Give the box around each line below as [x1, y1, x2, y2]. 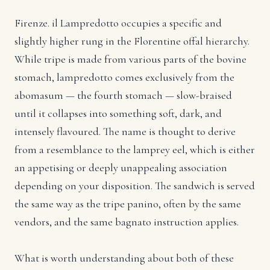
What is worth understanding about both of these [14, 251, 234, 265]
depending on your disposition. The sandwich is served [14, 179, 255, 193]
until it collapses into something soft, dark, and [14, 107, 222, 121]
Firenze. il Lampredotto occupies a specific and [14, 16, 222, 30]
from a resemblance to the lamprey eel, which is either [14, 143, 255, 157]
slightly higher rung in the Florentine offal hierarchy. [14, 34, 250, 48]
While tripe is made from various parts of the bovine [14, 52, 246, 66]
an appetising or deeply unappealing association [14, 161, 227, 175]
